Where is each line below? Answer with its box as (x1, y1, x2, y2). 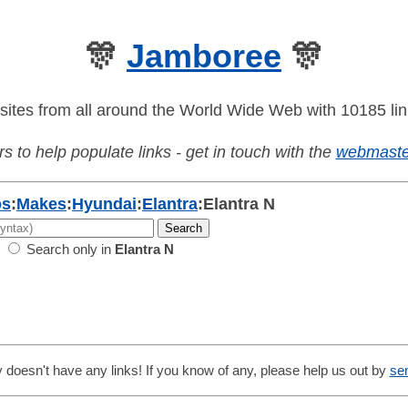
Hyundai (72, 195, 137, 214)
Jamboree (127, 37, 281, 75)
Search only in (23, 241, 115, 258)
